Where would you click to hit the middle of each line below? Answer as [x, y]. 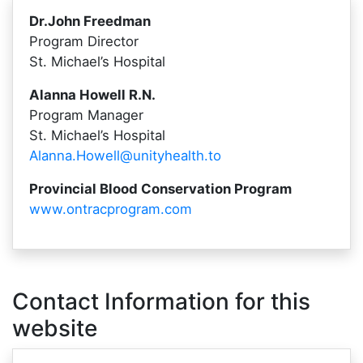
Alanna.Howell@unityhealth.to [125, 156]
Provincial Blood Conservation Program [160, 189]
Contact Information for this [161, 301]
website [55, 328]
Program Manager [86, 115]
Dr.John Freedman [90, 21]
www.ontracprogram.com [111, 209]
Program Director [84, 41]
